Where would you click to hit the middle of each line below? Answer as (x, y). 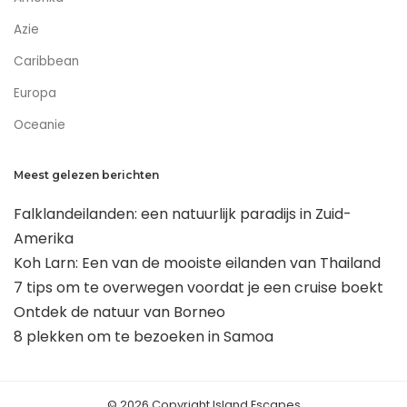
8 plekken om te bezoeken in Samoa (144, 337)
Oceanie (40, 125)
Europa (35, 94)
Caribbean (46, 62)
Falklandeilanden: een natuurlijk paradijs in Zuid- (183, 214)
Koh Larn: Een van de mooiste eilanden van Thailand (197, 263)
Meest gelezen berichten (86, 175)
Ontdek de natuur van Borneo (119, 313)
